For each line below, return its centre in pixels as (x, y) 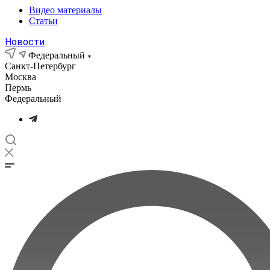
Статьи (43, 21)
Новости (25, 42)
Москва (20, 77)
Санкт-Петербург (40, 66)
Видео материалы (65, 10)
